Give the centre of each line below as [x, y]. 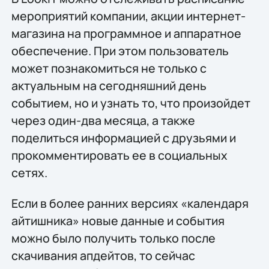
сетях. [29, 172]
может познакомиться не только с [109, 68]
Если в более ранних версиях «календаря [130, 204]
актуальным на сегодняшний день [109, 85]
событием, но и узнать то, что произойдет [131, 103]
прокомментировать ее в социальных [119, 155]
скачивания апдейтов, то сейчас [103, 256]
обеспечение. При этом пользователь [120, 50]
